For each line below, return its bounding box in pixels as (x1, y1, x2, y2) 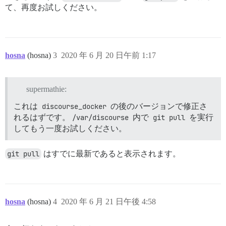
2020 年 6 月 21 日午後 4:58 (61, 197, 156, 206)
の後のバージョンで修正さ (108, 101, 207, 110)
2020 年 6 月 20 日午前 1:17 (61, 50, 156, 60)
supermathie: (26, 84, 67, 93)
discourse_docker (42, 101, 106, 111)
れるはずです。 (14, 112, 70, 122)
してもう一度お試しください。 (14, 124, 127, 133)
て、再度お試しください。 (5, 3, 102, 12)
